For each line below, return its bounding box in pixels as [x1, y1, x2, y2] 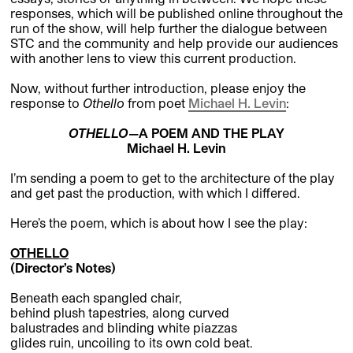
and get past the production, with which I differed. [10, 185, 300, 201]
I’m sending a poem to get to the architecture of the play [10, 170, 335, 186]
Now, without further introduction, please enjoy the [10, 80, 306, 96]
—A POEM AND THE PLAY [128, 125, 284, 141]
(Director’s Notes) [10, 260, 116, 276]
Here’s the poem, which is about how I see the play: [10, 215, 307, 231]
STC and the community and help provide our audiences [10, 35, 338, 51]
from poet [124, 95, 188, 111]
